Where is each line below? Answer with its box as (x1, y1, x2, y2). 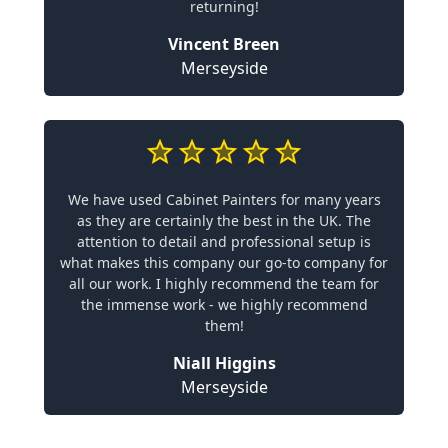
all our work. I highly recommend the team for (69, 274, 379, 293)
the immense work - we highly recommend (80, 295, 368, 314)
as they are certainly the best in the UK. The (77, 211, 371, 230)
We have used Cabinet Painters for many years (67, 190, 381, 209)
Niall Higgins (172, 352, 276, 374)
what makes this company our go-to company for (60, 253, 388, 272)
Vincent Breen (168, 33, 280, 55)
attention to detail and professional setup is (77, 232, 371, 251)
